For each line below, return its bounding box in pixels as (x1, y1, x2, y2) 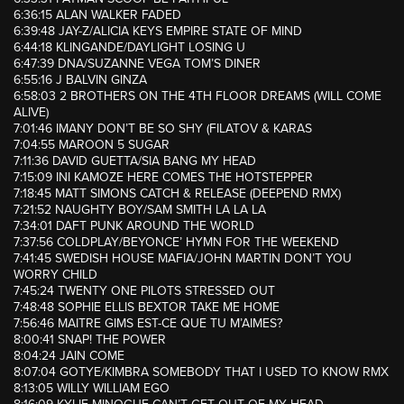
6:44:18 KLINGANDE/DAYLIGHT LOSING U (14, 40, 245, 56)
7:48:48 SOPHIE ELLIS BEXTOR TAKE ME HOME (14, 299, 280, 316)
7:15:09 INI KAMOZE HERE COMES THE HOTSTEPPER (14, 170, 313, 186)
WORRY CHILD (14, 267, 97, 283)
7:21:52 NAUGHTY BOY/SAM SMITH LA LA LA (14, 202, 266, 218)
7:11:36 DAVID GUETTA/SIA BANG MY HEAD (14, 153, 256, 170)
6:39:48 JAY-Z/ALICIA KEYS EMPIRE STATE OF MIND (14, 23, 302, 40)
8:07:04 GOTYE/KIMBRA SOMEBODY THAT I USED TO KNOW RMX (14, 364, 389, 381)
